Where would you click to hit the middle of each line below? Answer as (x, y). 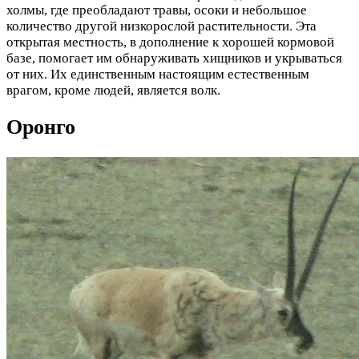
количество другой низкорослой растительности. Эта (161, 26)
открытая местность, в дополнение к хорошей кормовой (170, 42)
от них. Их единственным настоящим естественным (158, 75)
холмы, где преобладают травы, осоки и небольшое (157, 10)
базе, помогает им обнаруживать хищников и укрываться (174, 58)
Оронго (41, 127)
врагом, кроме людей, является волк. (113, 91)
